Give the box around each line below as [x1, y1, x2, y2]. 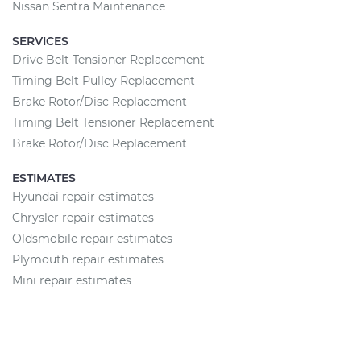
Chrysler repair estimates [12, 210, 154, 225]
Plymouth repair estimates [12, 252, 164, 267]
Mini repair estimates [12, 273, 131, 288]
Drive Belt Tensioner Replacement [12, 52, 205, 67]
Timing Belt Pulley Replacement [12, 73, 195, 88]
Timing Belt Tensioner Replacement [12, 115, 214, 130]
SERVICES [12, 34, 68, 48]
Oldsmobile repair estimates [12, 231, 172, 246]
